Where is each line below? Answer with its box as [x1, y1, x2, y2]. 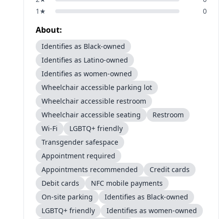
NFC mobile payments [91, 178, 163, 188]
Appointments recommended [42, 165, 138, 174]
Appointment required [42, 151, 115, 160]
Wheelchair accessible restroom [42, 96, 146, 106]
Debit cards [42, 178, 79, 188]
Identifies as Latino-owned [42, 55, 128, 65]
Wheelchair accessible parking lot [42, 83, 152, 92]
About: [36, 24, 62, 35]
